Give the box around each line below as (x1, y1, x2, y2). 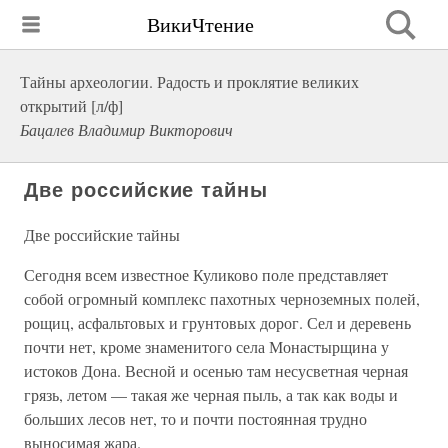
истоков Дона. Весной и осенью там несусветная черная (24, 360, 408, 381)
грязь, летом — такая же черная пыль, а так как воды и (24, 384, 398, 405)
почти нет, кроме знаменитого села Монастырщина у (24, 336, 389, 357)
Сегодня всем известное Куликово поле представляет (24, 264, 388, 285)
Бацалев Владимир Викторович (20, 119, 233, 140)
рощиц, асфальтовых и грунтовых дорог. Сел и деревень (24, 312, 411, 333)
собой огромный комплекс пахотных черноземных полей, (24, 288, 420, 309)
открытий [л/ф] (20, 95, 123, 116)
